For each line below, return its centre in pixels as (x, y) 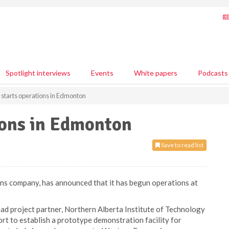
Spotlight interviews (38, 73)
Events (102, 73)
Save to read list (182, 145)
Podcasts (213, 73)
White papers (156, 73)
